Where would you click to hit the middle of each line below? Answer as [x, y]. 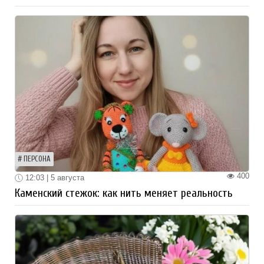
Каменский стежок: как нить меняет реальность [124, 194]
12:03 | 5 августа [54, 177]
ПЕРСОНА [37, 159]
